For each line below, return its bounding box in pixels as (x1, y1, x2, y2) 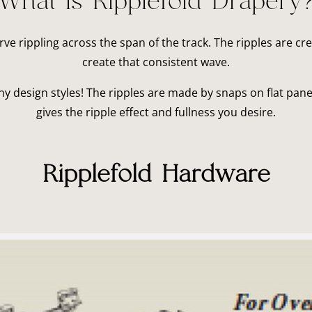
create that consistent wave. (82, 54, 230, 70)
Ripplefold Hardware (42, 163, 270, 187)
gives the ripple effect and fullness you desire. (36, 104, 276, 120)
